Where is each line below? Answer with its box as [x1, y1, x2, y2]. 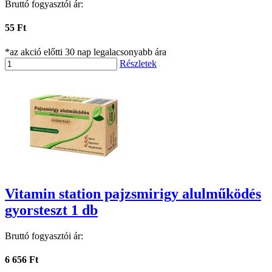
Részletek [120, 58, 157, 69]
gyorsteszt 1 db [5, 202, 98, 218]
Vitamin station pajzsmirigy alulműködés [5, 185, 261, 202]
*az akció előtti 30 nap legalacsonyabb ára [5, 46, 166, 57]
